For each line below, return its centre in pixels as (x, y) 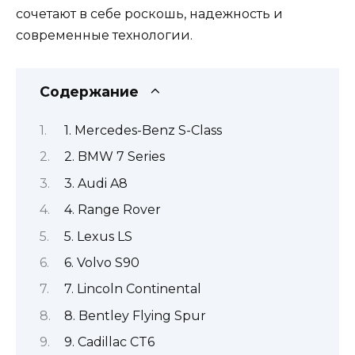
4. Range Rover (112, 210)
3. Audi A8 (95, 183)
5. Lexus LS (98, 236)
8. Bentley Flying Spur (135, 315)
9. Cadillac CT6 (109, 342)
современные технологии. (104, 36)
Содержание (89, 91)
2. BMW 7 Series (114, 157)
